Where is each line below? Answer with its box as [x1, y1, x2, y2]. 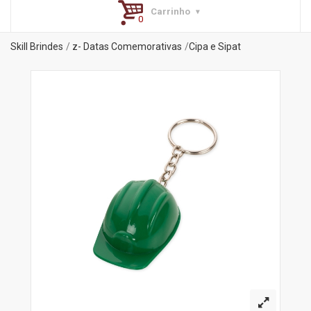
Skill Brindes [10, 41, 63, 52]
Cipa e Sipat [189, 41, 241, 52]
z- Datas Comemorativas [72, 41, 182, 52]
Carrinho [150, 6, 190, 17]
